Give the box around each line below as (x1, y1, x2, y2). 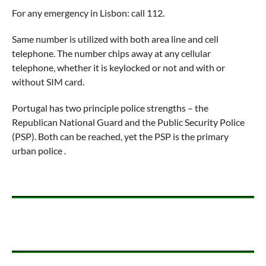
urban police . (11, 145, 66, 156)
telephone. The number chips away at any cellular (11, 47, 211, 59)
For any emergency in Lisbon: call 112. (11, 7, 164, 18)
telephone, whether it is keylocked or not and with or (11, 62, 225, 73)
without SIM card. (11, 76, 84, 87)
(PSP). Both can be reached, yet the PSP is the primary (11, 131, 229, 142)
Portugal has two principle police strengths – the (11, 102, 208, 113)
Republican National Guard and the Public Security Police (11, 116, 245, 128)
